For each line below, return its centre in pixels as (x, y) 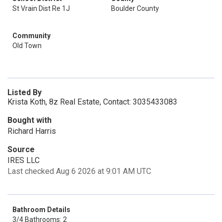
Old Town (27, 46)
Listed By (25, 92)
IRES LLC (24, 160)
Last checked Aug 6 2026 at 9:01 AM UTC (79, 171)
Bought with (29, 120)
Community (31, 36)
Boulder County (135, 8)
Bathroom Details (41, 210)
